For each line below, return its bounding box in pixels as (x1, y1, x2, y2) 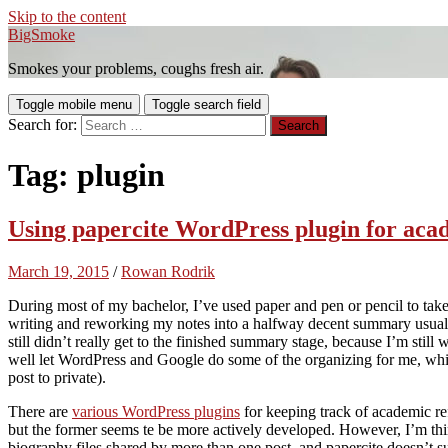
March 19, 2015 (8, 262, 109, 280)
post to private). (8, 368, 106, 386)
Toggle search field (152, 97, 261, 112)
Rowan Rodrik (121, 262, 215, 280)
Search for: (8, 116, 77, 133)
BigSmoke (8, 26, 75, 43)
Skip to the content (8, 8, 126, 25)
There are (8, 402, 72, 420)
